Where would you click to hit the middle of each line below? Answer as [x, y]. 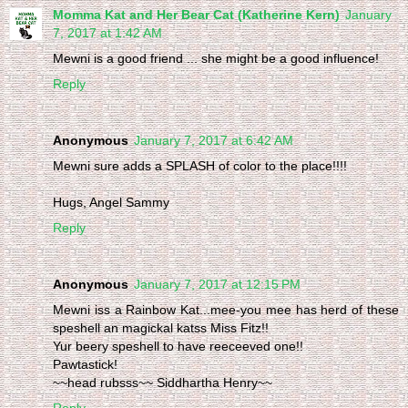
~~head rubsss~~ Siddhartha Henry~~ [163, 382]
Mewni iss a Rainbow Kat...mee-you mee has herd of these [226, 309]
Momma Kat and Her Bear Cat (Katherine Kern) [196, 14]
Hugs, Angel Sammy [111, 202]
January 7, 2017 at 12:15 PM [217, 284]
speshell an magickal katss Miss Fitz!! [161, 327]
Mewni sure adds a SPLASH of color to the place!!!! [200, 165]
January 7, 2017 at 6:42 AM [214, 140]
